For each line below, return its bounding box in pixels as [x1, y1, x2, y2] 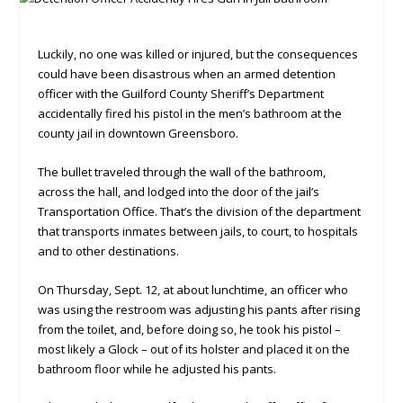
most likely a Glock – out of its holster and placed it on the [38, 340, 351, 357]
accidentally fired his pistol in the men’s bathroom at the [38, 105, 343, 122]
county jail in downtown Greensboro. [38, 125, 239, 142]
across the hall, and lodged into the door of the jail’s [38, 183, 320, 200]
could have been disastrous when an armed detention [38, 66, 336, 83]
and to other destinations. [38, 242, 180, 259]
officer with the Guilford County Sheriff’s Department [38, 85, 325, 103]
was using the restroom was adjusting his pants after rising [38, 300, 361, 318]
